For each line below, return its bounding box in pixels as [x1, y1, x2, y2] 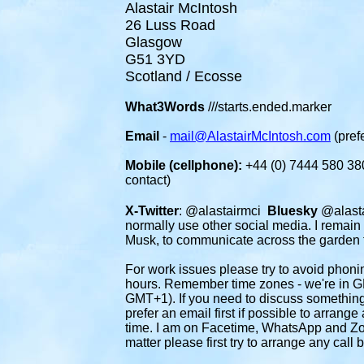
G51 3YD [125, 51, 185, 67]
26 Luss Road [125, 17, 215, 33]
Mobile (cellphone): [125, 158, 242, 172]
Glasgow [125, 34, 182, 50]
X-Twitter [125, 204, 179, 218]
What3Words [125, 100, 205, 114]
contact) [125, 173, 171, 187]
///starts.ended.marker [205, 100, 331, 114]
